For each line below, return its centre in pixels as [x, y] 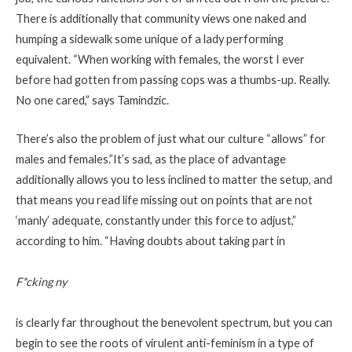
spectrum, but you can [277, 323]
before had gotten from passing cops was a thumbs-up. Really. [173, 79]
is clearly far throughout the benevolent [118, 323]
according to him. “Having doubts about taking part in [150, 241]
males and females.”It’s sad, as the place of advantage [151, 159]
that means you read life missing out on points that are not [164, 200]
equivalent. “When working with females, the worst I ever [160, 59]
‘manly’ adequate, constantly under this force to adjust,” [156, 221]
